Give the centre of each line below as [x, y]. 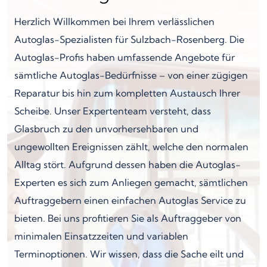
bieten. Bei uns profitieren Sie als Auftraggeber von [128, 218]
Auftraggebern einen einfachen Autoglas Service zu [130, 200]
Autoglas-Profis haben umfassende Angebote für [125, 57]
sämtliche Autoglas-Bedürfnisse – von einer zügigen [131, 75]
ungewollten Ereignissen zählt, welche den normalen [131, 146]
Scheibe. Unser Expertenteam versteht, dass [113, 111]
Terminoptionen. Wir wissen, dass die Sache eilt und [129, 254]
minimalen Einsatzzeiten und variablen [101, 236]
